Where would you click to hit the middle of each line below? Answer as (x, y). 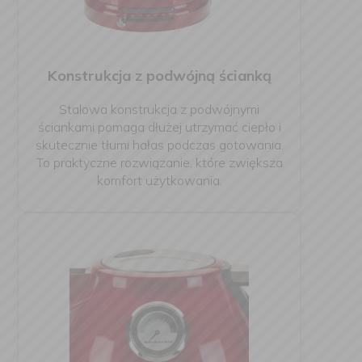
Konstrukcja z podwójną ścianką (159, 76)
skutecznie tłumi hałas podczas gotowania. (159, 145)
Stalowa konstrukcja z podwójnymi (159, 109)
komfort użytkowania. (159, 180)
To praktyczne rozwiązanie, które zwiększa (159, 162)
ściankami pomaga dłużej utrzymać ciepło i (159, 127)
